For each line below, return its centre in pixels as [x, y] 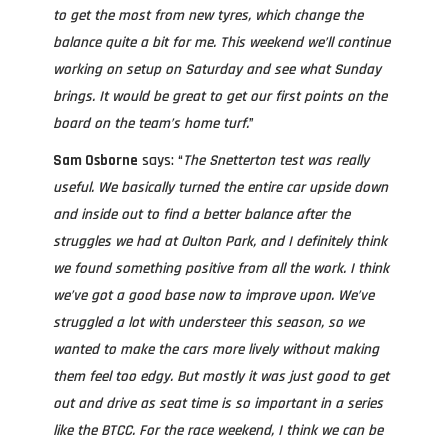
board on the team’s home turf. [151, 123]
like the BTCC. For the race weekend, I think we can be [218, 430]
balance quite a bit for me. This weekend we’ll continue [221, 42]
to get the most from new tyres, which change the [208, 15]
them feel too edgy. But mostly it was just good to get [221, 376]
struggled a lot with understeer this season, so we [208, 322]
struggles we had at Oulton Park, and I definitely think [220, 241]
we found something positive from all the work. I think [221, 268]
